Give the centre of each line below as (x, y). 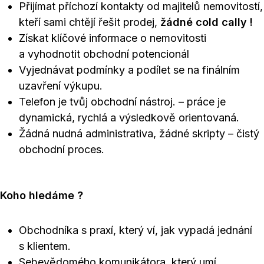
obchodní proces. (62, 149)
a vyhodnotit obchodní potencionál (104, 54)
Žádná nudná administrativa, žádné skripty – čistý (139, 133)
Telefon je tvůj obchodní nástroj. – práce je (122, 102)
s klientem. (45, 246)
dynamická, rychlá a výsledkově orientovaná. (129, 118)
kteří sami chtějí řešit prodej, (90, 22)
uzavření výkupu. (61, 86)
